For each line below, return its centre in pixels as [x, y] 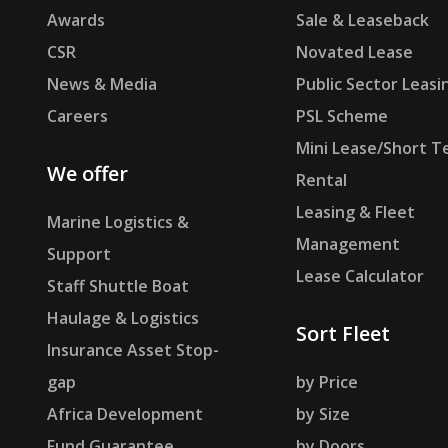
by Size [322, 414]
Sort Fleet [342, 334]
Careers [77, 116]
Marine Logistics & [118, 222]
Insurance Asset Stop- [133, 350]
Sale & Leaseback [362, 20]
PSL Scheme [341, 116]
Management [347, 244]
